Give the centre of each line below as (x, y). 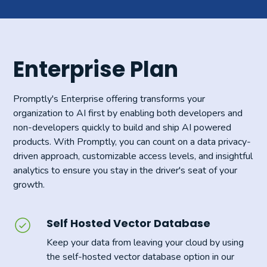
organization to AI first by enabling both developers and (128, 113)
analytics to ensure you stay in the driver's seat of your (125, 170)
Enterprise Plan (96, 69)
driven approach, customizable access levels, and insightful (133, 156)
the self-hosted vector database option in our (141, 257)
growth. (29, 184)
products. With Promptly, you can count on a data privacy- (132, 142)
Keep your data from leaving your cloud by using (145, 242)
